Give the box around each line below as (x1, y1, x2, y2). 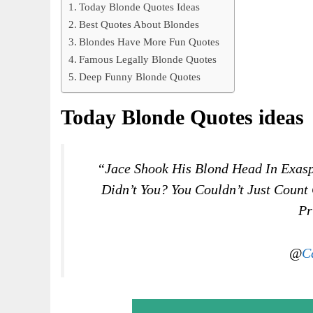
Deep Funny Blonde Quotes (79, 71, 201, 83)
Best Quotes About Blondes (79, 18, 200, 31)
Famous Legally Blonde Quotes (79, 53, 217, 66)
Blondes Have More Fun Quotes (79, 36, 220, 48)
